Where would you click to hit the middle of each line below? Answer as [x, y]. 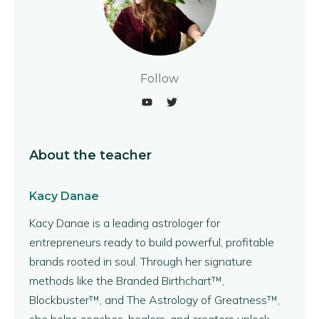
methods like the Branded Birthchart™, [127, 280]
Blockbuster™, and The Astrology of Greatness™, [155, 299]
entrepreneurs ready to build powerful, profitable [152, 242]
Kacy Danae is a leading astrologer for [125, 223]
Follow [159, 78]
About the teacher [90, 155]
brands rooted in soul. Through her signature [141, 261]
